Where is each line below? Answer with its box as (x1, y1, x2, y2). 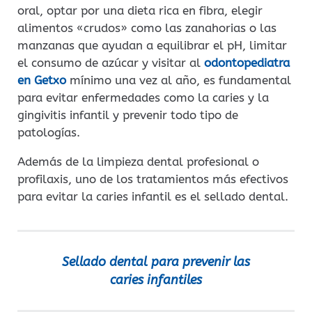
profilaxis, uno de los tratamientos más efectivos (17, 171, 288, 186)
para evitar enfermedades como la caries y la (17, 90, 269, 104)
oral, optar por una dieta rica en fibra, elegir (17, 3, 263, 17)
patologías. (17, 125, 80, 139)
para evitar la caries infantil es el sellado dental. (17, 189, 288, 203)
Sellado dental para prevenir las (62, 253, 250, 270)
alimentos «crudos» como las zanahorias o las (17, 20, 276, 35)
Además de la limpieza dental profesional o (17, 154, 259, 169)
